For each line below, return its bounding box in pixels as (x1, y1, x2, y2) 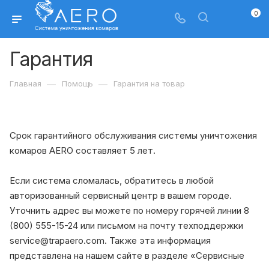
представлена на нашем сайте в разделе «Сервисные (10, 249, 244, 261)
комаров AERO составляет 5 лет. (10, 145, 156, 156)
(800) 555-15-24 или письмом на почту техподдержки (10, 219, 243, 231)
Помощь (62, 79, 93, 88)
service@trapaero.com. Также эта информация (10, 234, 211, 246)
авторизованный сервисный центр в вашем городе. (10, 189, 232, 201)
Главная (10, 79, 41, 88)
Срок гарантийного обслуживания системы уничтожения (10, 130, 257, 141)
